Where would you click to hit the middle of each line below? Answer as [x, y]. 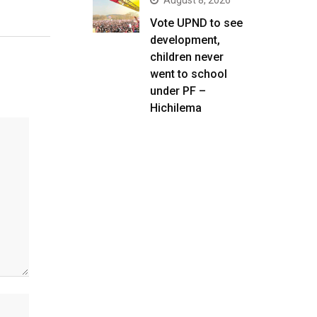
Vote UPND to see [196, 23]
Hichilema [176, 108]
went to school [189, 74]
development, [185, 40]
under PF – [178, 91]
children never [187, 57]
